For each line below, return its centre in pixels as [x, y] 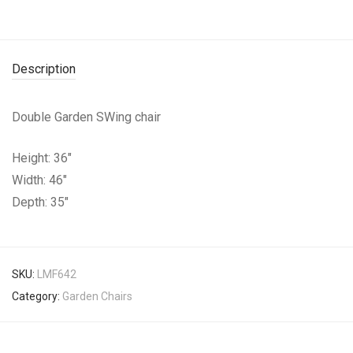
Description [44, 69]
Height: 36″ [43, 158]
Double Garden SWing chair [89, 117]
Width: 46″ [41, 180]
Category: [37, 296]
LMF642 [57, 274]
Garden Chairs [97, 296]
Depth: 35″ [42, 202]
